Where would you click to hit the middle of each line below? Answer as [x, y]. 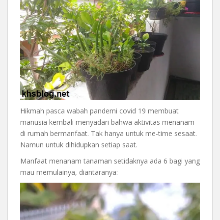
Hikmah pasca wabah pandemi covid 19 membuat [99, 111]
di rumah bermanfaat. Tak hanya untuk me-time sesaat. [109, 134]
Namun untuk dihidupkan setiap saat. [79, 145]
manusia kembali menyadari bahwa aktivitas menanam [107, 122]
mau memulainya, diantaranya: [69, 172]
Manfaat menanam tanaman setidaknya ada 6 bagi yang [110, 161]
